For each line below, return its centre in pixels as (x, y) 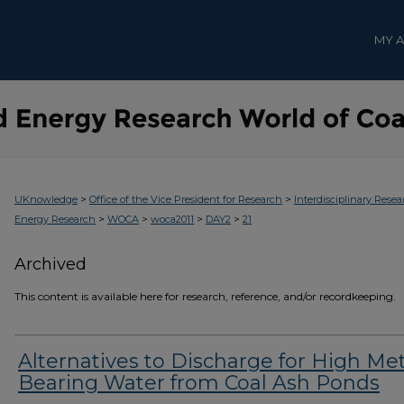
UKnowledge (46, 199)
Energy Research (55, 219)
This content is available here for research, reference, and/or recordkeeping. (205, 296)
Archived (50, 264)
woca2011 (172, 219)
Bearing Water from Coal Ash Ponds (199, 383)
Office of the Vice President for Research (186, 199)
